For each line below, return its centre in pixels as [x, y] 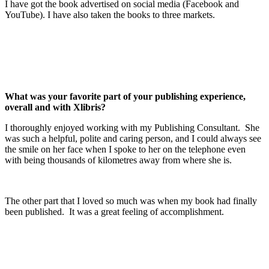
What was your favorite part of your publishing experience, [125, 96]
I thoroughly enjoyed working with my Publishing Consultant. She [132, 127]
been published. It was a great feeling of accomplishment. [114, 211]
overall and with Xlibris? [55, 107]
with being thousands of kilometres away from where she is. [118, 160]
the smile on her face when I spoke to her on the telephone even [125, 149]
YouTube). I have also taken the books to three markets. [110, 14]
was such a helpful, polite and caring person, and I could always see [133, 138]
